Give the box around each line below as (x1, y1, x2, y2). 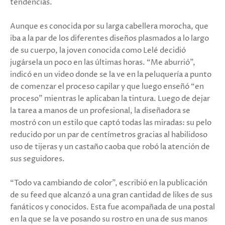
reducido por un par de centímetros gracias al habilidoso (10, 130, 207, 141)
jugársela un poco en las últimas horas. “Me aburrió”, (10, 57, 195, 68)
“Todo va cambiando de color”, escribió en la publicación (10, 178, 207, 189)
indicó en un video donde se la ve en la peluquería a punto (10, 69, 211, 80)
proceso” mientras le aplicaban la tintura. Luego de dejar (10, 93, 210, 104)
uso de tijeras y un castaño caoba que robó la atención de (10, 142, 210, 153)
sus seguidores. (10, 154, 65, 165)
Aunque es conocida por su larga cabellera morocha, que (10, 21, 208, 32)
